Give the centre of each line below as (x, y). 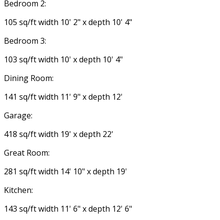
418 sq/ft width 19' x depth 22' (59, 134)
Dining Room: (29, 78)
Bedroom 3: (25, 41)
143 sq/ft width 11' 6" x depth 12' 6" (68, 209)
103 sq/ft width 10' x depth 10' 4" (63, 60)
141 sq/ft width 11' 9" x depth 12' (63, 97)
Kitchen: (18, 190)
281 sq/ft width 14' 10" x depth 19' (66, 172)
